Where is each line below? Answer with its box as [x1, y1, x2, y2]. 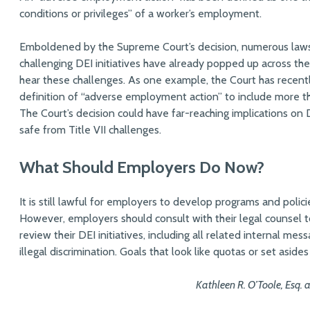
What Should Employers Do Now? [19, 156, 264, 177]
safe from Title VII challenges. [19, 122, 164, 136]
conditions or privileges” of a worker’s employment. [19, 6, 262, 20]
